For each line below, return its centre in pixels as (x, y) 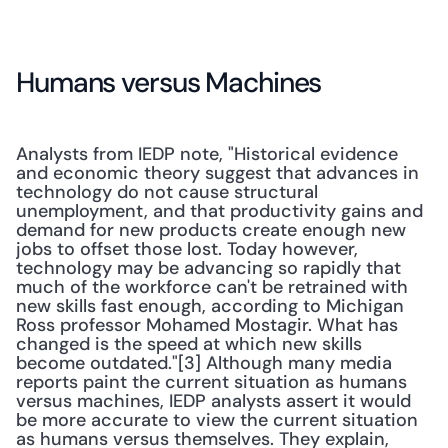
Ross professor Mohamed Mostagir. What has (207, 325)
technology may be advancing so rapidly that (208, 268)
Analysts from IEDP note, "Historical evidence (207, 154)
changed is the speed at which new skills (189, 344)
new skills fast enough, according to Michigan (210, 306)
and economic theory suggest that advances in (217, 173)
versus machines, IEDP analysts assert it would (213, 401)
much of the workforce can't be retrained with (212, 287)
